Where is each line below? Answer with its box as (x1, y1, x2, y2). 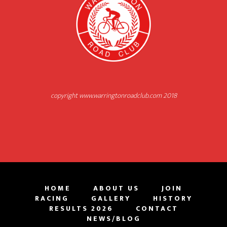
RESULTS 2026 (49, 202, 113, 214)
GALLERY (91, 192, 131, 204)
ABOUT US (93, 182, 139, 194)
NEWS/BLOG (86, 212, 141, 224)
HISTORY (153, 192, 193, 204)
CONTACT (135, 202, 178, 214)
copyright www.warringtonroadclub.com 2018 (50, 89, 177, 101)
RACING (34, 192, 69, 204)
